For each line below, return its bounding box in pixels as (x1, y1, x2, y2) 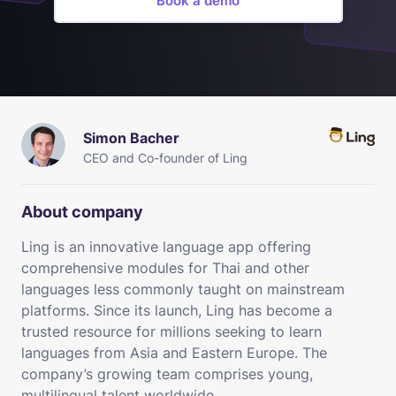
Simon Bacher (83, 128, 179, 147)
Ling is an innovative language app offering (21, 237, 311, 255)
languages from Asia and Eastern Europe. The (21, 343, 327, 362)
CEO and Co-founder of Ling (83, 149, 247, 165)
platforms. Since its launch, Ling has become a (21, 301, 332, 319)
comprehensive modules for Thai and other (21, 258, 309, 277)
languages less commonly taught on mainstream (21, 279, 345, 298)
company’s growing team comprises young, (21, 364, 313, 383)
